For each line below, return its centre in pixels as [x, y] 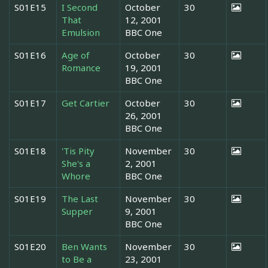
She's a [76, 163]
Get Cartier [86, 103]
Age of [76, 55]
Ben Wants [84, 246]
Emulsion [81, 32]
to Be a [77, 259]
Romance [81, 67]
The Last [80, 198]
